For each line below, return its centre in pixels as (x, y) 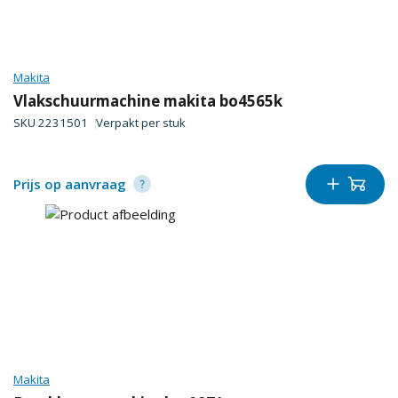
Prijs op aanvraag (70, 184)
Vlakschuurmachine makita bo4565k (148, 100)
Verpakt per (129, 123)
